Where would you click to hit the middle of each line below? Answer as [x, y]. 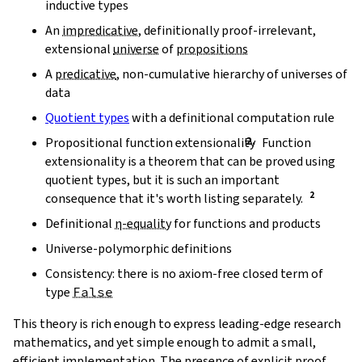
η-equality [143, 224]
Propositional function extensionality [150, 142]
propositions [212, 48]
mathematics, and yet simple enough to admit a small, [164, 343]
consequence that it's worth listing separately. [174, 199]
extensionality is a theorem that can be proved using [190, 161]
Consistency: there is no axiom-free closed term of [184, 274]
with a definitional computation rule [232, 117]
